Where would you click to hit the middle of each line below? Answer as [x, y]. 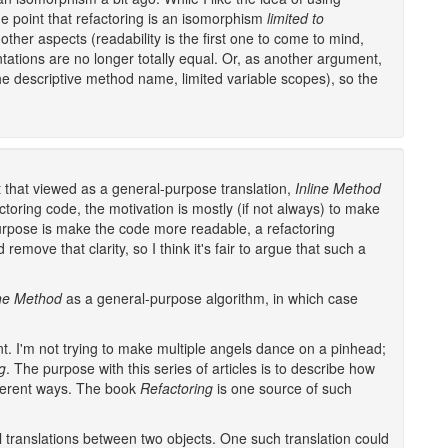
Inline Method [338, 188]
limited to [295, 18]
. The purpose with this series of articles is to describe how [190, 368]
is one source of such [282, 388]
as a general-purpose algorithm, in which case [210, 298]
